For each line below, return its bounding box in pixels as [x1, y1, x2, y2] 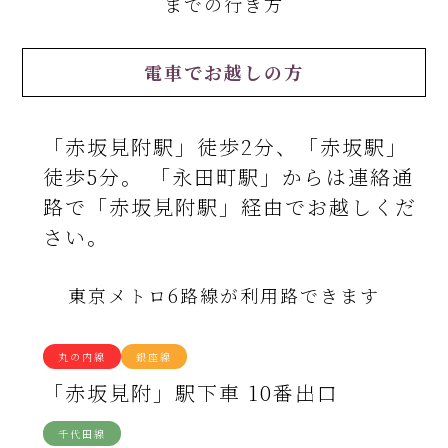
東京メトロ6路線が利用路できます [68, 282, 380, 309]
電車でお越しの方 [144, 59, 304, 86]
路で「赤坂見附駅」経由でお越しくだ [42, 192, 417, 222]
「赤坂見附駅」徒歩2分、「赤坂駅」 [42, 132, 408, 162]
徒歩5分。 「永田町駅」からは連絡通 [42, 162, 414, 192]
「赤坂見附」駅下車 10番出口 [42, 378, 339, 408]
